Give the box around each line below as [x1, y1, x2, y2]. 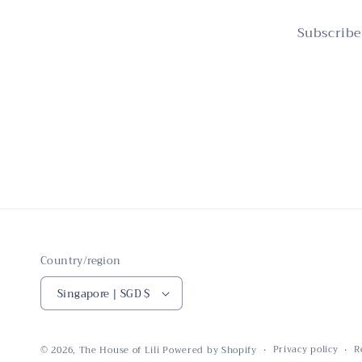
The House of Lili [78, 343, 163, 359]
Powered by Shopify [162, 343, 257, 359]
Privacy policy [272, 342, 339, 358]
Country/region [40, 251, 121, 271]
